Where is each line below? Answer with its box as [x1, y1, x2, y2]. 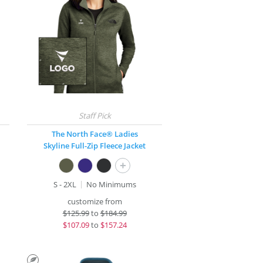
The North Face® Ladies [51, 129, 138, 139]
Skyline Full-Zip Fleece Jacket [43, 140, 146, 151]
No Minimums [86, 179, 136, 190]
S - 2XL [53, 179, 76, 190]
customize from [67, 196, 122, 207]
